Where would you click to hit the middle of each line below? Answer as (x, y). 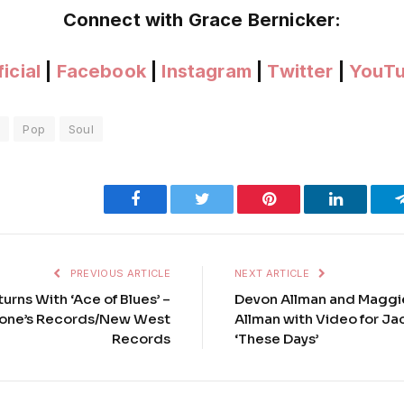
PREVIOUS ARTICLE (119, 273)
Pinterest (303, 198)
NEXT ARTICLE (274, 273)
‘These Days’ (276, 338)
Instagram (207, 71)
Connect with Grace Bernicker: (202, 19)
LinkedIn (371, 198)
